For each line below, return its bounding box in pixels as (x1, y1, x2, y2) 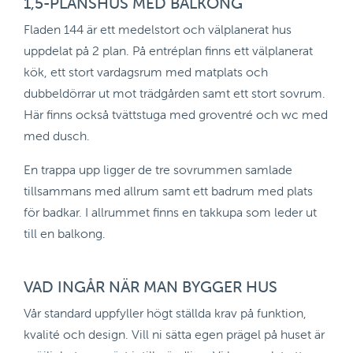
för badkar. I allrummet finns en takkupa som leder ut (24, 204, 317, 220)
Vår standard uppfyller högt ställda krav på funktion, (24, 305, 307, 321)
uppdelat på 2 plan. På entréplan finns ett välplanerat (24, 43, 313, 58)
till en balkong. (24, 225, 106, 241)
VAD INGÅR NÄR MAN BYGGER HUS (24, 277, 277, 296)
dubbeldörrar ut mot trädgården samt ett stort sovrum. (24, 85, 325, 101)
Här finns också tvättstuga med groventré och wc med (24, 106, 328, 122)
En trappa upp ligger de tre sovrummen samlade (24, 162, 292, 177)
